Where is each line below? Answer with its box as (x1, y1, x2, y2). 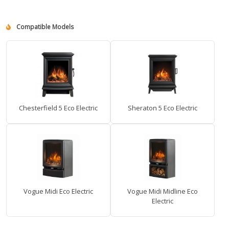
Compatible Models (15, 22, 74, 32)
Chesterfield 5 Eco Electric (19, 103, 98, 113)
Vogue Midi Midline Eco (127, 187, 198, 196)
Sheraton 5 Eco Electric (128, 103, 197, 113)
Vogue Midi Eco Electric (24, 187, 93, 196)
